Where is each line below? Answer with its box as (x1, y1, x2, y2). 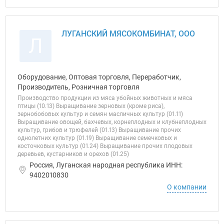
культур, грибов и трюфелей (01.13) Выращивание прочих (17, 126, 181, 133)
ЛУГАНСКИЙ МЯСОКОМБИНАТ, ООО (61, 29, 195, 38)
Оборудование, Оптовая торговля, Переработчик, (17, 73, 181, 81)
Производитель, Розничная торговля (17, 83, 139, 91)
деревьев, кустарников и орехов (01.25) (17, 150, 129, 157)
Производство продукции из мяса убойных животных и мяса (17, 94, 192, 101)
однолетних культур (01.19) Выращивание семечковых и (17, 134, 177, 141)
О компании (167, 183, 206, 191)
